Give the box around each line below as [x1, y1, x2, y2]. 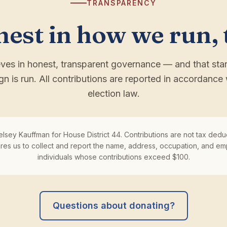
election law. [87, 88, 140, 99]
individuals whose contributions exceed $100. [37, 153, 190, 161]
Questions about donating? [52, 200, 175, 211]
